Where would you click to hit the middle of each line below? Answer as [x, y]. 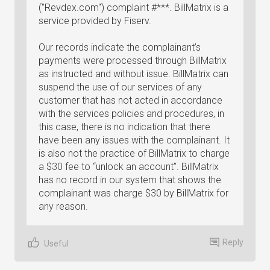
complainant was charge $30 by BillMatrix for [133, 193]
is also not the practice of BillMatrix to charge [134, 153]
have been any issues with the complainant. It [134, 140]
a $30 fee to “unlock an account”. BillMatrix [129, 167]
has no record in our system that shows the [130, 180]
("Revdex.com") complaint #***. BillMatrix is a [133, 8]
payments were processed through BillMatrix [133, 61]
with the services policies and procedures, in [131, 114]
